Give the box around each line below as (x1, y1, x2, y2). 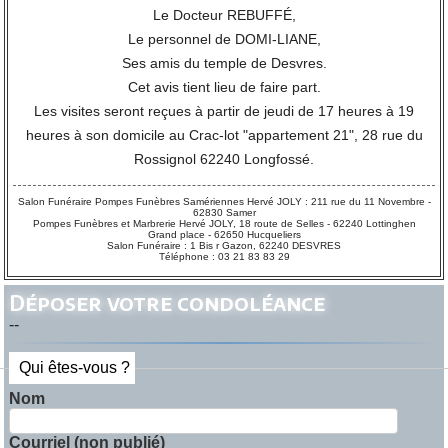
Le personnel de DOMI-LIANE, (127, 30, 321, 47)
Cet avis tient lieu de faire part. (127, 78, 321, 95)
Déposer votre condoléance (8, 289, 325, 317)
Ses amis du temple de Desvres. (121, 54, 327, 71)
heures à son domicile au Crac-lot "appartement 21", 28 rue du (25, 126, 423, 143)
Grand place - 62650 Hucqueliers (147, 228, 301, 240)
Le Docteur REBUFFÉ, (152, 6, 296, 23)
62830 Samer (192, 206, 256, 218)
